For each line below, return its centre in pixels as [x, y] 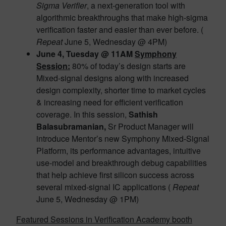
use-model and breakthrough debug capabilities [122, 163]
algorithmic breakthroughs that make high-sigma [122, 17]
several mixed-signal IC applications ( [104, 187]
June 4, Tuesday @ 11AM [84, 54]
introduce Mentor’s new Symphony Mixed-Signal [123, 138]
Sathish [143, 114]
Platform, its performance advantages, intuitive [119, 151]
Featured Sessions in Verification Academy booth [104, 219]
